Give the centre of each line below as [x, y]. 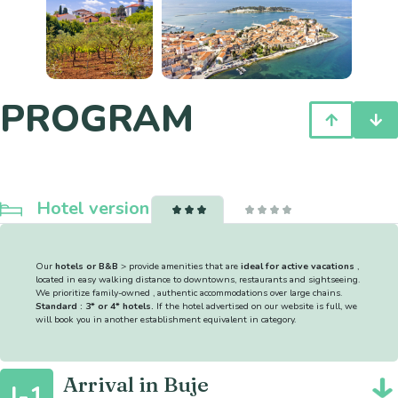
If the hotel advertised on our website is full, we [257, 306]
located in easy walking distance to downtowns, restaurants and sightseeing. [198, 279]
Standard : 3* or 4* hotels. [96, 306]
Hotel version [93, 209]
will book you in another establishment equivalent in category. [166, 319]
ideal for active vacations [299, 266]
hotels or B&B [88, 266]
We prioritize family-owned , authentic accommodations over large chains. [189, 292]
